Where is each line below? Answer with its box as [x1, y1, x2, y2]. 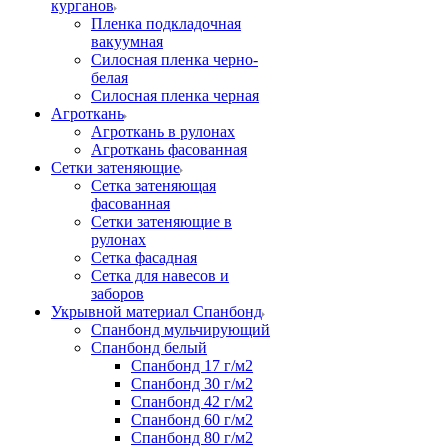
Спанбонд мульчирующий [91, 321, 270, 338]
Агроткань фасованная [91, 141, 247, 158]
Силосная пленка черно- [91, 51, 258, 68]
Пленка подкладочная [91, 15, 241, 32]
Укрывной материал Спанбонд [51, 303, 262, 320]
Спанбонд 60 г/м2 [131, 411, 253, 428]
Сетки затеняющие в [91, 213, 232, 230]
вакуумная [91, 33, 163, 50]
